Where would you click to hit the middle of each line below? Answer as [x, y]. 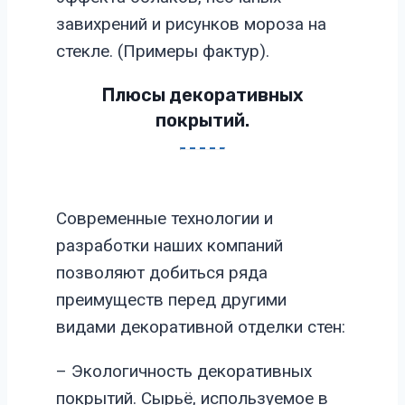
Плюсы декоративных [202, 94]
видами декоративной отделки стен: [201, 327]
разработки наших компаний [170, 246]
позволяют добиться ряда [162, 273]
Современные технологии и [165, 219]
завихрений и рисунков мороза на [191, 24]
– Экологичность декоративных [184, 372]
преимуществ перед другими [171, 300]
